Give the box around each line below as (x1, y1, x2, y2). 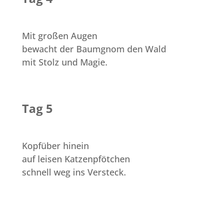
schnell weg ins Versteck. (22, 166, 126, 178)
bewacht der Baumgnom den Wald (22, 43, 166, 55)
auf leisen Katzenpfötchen (22, 153, 130, 165)
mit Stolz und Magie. (22, 56, 108, 68)
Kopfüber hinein (22, 140, 89, 152)
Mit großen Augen (22, 30, 97, 42)
